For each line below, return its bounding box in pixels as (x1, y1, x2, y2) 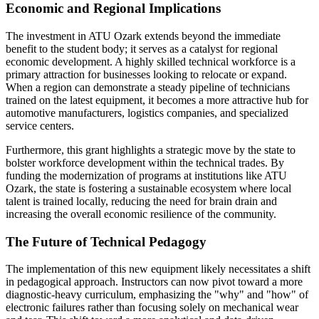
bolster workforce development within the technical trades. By (6, 156, 284, 169)
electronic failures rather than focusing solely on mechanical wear (6, 301, 298, 314)
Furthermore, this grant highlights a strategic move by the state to (6, 143, 296, 156)
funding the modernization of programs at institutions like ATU (6, 169, 287, 182)
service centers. (6, 119, 74, 132)
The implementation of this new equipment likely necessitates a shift (6, 263, 310, 276)
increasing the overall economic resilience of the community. (6, 207, 276, 220)
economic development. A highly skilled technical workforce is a (6, 55, 296, 68)
